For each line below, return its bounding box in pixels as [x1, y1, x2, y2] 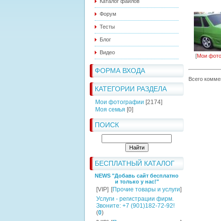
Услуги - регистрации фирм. [96, 195, 174, 202]
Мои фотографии [95, 99, 144, 106]
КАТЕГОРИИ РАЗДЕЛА [95, 85, 167, 93]
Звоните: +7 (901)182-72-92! [96, 202, 175, 209]
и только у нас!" [114, 179, 159, 184]
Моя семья [95, 106, 125, 113]
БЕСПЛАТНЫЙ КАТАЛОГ [95, 159, 175, 167]
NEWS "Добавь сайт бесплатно [95, 173, 179, 179]
